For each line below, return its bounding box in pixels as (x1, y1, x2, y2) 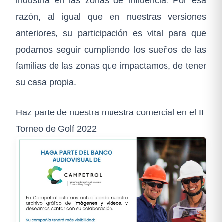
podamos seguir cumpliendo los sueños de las (16, 44, 206, 55)
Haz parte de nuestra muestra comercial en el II (16, 107, 204, 117)
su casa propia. (16, 76, 76, 87)
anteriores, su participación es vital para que (16, 27, 206, 38)
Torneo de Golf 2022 (16, 123, 97, 134)
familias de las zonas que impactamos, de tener (16, 60, 206, 71)
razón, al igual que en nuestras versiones (16, 11, 206, 22)
